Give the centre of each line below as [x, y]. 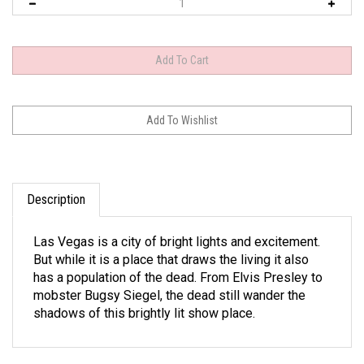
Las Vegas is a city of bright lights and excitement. [177, 227]
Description [56, 185]
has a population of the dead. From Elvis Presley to [178, 263]
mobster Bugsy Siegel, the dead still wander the [169, 281]
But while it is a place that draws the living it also [171, 245]
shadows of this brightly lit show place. [144, 299]
